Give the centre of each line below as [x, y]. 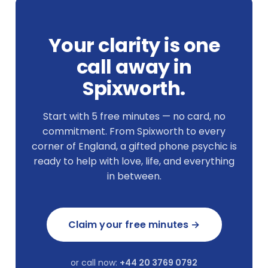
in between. [134, 176]
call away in [134, 66]
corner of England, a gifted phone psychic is [134, 146]
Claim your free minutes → [134, 224]
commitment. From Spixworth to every [134, 131]
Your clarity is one [134, 45]
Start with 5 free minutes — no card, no [134, 116]
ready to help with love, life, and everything [134, 161]
